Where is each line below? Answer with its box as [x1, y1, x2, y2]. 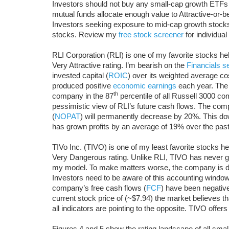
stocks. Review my [52, 30, 119, 39]
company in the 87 [52, 91, 113, 100]
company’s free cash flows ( [52, 184, 146, 192]
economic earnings [113, 81, 176, 90]
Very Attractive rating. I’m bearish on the [52, 61, 187, 70]
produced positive [52, 81, 113, 90]
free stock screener [119, 30, 184, 39]
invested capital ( [52, 71, 108, 80]
